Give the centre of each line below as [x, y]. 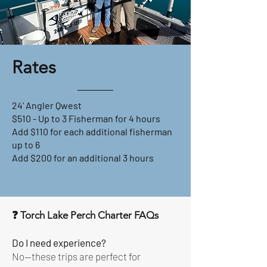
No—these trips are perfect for [76, 256]
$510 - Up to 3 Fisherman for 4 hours [86, 118]
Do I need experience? [59, 243]
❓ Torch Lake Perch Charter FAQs [85, 215]
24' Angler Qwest [47, 105]
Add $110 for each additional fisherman [92, 131]
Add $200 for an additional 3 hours [83, 158]
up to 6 [26, 145]
